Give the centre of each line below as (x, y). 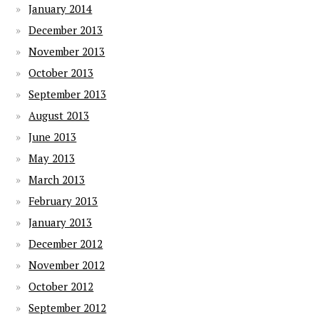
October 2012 (61, 286)
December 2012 (66, 244)
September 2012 (68, 308)
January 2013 (61, 222)
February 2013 (63, 201)
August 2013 (59, 115)
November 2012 (67, 265)
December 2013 (66, 30)
